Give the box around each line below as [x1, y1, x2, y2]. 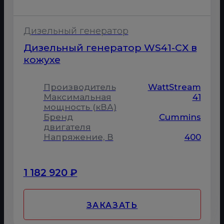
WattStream [147, 82, 201, 92]
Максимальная [43, 92, 111, 102]
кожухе [23, 53, 60, 65]
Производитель [43, 82, 116, 92]
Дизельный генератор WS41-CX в [23, 41, 197, 53]
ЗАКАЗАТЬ [86, 200, 138, 210]
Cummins [158, 112, 201, 122]
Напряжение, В [43, 132, 113, 142]
